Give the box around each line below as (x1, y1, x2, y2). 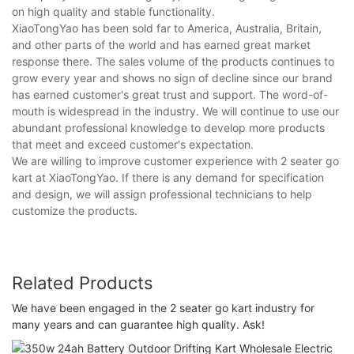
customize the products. (12, 203, 137, 217)
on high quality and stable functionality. (12, 4, 215, 18)
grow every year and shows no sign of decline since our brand (12, 70, 333, 85)
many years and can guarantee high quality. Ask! (12, 318, 265, 332)
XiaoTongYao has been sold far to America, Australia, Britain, (12, 21, 322, 35)
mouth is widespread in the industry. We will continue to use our (12, 104, 339, 118)
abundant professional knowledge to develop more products (12, 120, 325, 134)
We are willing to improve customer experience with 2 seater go (12, 153, 339, 168)
